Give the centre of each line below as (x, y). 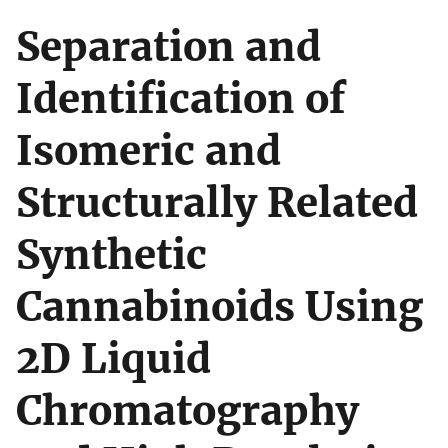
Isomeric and (148, 150)
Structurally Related (217, 202)
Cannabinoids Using (219, 306)
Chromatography (187, 410)
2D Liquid (113, 358)
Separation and (168, 46)
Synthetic (111, 254)
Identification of (180, 98)
